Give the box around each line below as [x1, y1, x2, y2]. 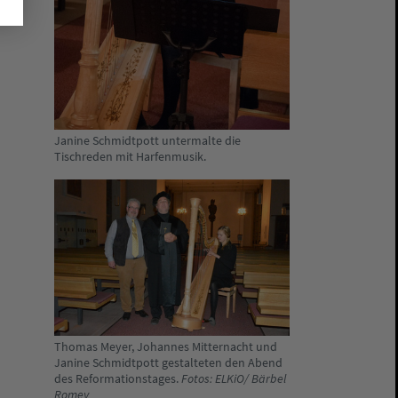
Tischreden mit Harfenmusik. [54, 149, 206, 165]
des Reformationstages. [54, 370, 181, 386]
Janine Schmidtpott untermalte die [54, 133, 241, 149]
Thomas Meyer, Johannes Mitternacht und [54, 338, 277, 354]
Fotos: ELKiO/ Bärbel [181, 370, 286, 386]
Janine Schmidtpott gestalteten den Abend [54, 354, 283, 370]
